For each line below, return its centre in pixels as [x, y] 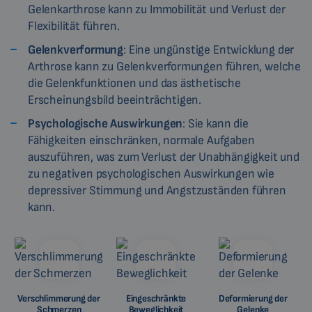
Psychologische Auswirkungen [106, 124]
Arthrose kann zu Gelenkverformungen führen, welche [165, 67]
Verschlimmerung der [59, 299]
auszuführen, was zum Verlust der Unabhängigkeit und [164, 157]
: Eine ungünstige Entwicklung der [209, 50]
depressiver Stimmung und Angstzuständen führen [157, 191]
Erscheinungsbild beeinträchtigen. [115, 100]
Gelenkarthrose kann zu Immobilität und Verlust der [157, 10]
